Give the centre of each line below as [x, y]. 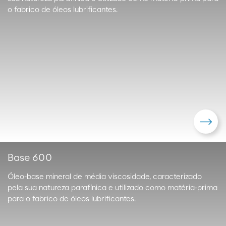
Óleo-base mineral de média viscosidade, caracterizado [105, 177]
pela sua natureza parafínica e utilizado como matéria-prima [112, 188]
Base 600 [30, 158]
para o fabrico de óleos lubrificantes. [72, 199]
